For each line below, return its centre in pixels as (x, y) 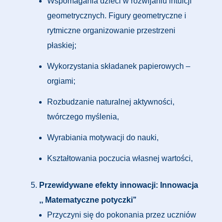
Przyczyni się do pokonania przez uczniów (122, 215)
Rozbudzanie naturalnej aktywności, (111, 102)
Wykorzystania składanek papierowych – (119, 66)
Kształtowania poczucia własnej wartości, (120, 158)
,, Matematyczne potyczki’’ (88, 200)
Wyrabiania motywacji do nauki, (103, 138)
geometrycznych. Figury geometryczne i (117, 16)
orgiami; (61, 81)
